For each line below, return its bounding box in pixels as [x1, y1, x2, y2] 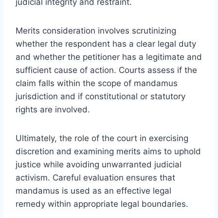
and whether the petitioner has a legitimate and [16, 52, 202, 62]
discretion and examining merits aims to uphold [16, 146, 201, 156]
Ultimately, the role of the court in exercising [16, 133, 188, 143]
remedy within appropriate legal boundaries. [16, 199, 188, 209]
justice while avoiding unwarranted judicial [16, 159, 182, 169]
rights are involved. [16, 104, 90, 114]
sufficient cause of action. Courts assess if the [16, 65, 197, 75]
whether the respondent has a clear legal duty [16, 38, 196, 49]
